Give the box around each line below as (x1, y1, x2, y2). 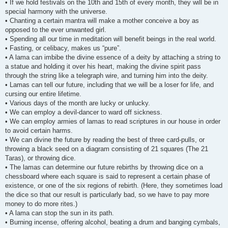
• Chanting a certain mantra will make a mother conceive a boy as (5, 16, 199, 24)
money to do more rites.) (5, 199, 77, 208)
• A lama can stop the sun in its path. (5, 209, 114, 217)
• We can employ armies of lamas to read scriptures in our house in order (5, 117, 220, 125)
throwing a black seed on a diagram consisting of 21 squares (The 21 (5, 145, 208, 153)
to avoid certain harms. (5, 126, 73, 134)
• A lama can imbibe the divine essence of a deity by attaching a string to (5, 53, 220, 61)
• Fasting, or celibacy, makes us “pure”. (5, 44, 121, 52)
